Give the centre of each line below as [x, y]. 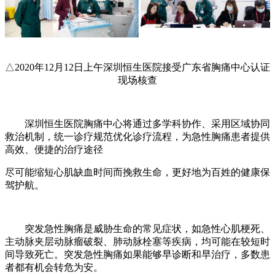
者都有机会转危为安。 [54, 268]
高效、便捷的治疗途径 [54, 150]
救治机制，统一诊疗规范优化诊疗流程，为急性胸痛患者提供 [137, 137]
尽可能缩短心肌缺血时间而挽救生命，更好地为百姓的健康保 [137, 172]
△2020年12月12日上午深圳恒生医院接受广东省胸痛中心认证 [137, 68]
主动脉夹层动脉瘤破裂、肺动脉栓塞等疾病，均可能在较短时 [137, 242]
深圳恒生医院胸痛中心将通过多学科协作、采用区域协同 [137, 124]
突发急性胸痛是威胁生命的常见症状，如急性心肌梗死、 [137, 229]
